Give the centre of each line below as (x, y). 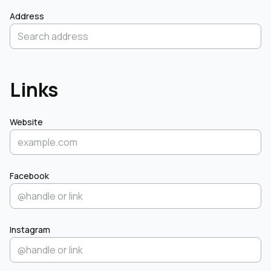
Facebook (29, 176)
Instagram (30, 230)
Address (27, 16)
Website (26, 122)
